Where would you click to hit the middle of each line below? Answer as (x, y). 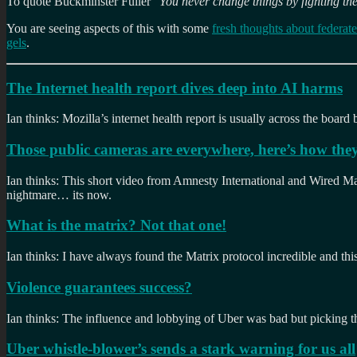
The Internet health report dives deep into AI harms (175, 88)
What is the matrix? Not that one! (116, 226)
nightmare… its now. (59, 194)
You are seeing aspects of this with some (109, 28)
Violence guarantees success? (99, 287)
